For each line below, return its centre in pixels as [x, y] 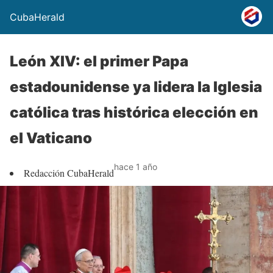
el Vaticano [51, 138]
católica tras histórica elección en [134, 112]
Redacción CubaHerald [69, 173]
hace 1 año [136, 167]
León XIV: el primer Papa [99, 61]
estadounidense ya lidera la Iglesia [136, 87]
